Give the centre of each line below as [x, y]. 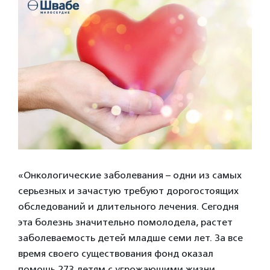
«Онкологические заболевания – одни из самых [130, 175]
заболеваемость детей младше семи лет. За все [130, 237]
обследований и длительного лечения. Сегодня [128, 206]
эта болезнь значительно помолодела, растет [125, 222]
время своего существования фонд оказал [116, 253]
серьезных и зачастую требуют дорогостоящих [128, 190]
